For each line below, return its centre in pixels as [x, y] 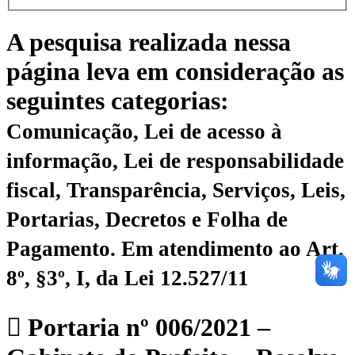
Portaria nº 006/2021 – [146, 327]
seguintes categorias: [118, 101]
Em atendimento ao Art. [233, 249]
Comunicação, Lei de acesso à [144, 132]
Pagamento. [64, 249]
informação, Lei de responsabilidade [175, 161]
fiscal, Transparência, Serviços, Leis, [176, 191]
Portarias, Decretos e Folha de [147, 220]
